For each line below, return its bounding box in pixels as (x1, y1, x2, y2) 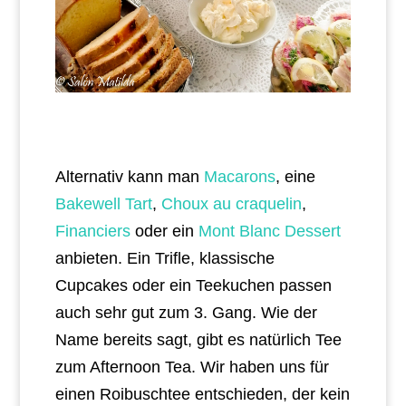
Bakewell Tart (54, 195, 152, 214)
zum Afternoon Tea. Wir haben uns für (54, 358, 329, 377)
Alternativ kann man (54, 168, 204, 187)
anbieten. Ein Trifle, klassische (54, 249, 275, 268)
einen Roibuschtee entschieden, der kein (54, 385, 350, 404)
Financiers (54, 222, 130, 241)
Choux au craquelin (160, 195, 302, 214)
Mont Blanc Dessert (198, 222, 341, 241)
